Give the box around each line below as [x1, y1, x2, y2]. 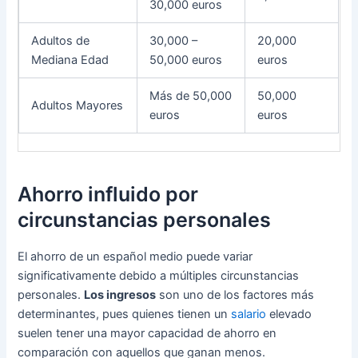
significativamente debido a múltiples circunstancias [18, 268, 300, 283]
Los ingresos [84, 287, 157, 302]
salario [231, 306, 267, 321]
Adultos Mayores [31, 97, 124, 113]
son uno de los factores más [156, 287, 315, 302]
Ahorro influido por [18, 182, 199, 207]
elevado [266, 306, 312, 321]
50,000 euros [149, 52, 223, 67]
